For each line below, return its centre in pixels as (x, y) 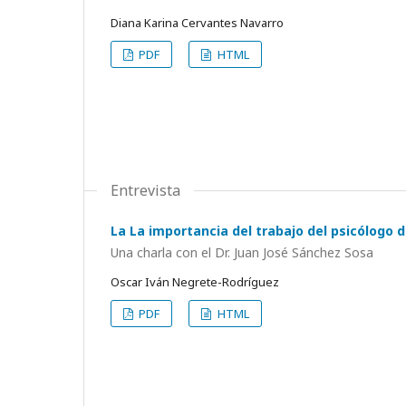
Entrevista (145, 190)
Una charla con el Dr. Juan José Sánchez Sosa (242, 252)
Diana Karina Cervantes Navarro (197, 23)
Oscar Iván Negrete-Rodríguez (195, 281)
